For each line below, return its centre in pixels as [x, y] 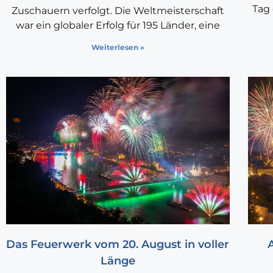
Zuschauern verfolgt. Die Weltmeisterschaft [118, 11]
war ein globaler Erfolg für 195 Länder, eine [118, 26]
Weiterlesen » [118, 48]
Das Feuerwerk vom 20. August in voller [118, 245]
